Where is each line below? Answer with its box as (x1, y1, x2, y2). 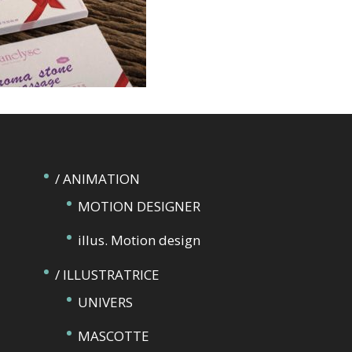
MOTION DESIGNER (77, 196, 200, 215)
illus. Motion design (77, 231, 200, 249)
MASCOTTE (77, 327, 149, 345)
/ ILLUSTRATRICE (54, 265, 159, 284)
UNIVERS (77, 292, 133, 311)
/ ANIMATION (54, 169, 140, 188)
